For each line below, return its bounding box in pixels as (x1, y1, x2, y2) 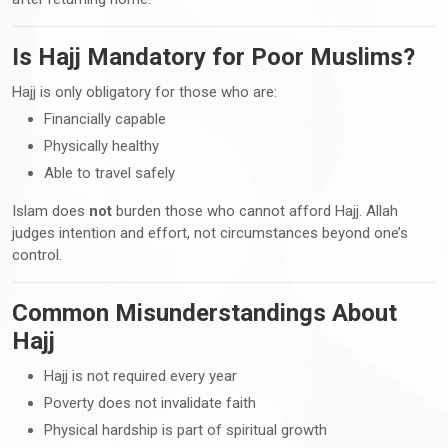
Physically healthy (44, 136, 159, 155)
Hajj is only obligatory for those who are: (12, 82, 277, 101)
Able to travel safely (44, 163, 175, 182)
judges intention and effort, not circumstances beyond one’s (12, 223, 408, 242)
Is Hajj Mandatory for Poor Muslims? (12, 42, 415, 71)
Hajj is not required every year (44, 366, 237, 385)
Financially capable (44, 109, 166, 128)
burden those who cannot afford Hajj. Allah (112, 201, 398, 220)
